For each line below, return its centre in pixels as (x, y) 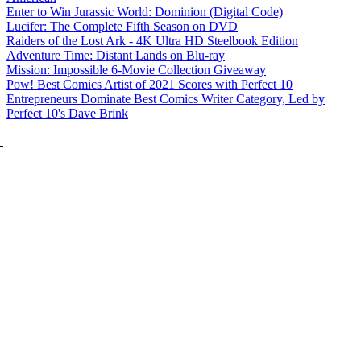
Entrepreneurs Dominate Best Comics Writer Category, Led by (166, 99)
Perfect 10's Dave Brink (67, 114)
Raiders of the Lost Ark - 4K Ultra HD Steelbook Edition (152, 41)
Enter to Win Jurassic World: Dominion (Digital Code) (145, 12)
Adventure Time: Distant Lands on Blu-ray (116, 56)
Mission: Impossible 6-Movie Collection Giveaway (136, 70)
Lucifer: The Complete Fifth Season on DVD (122, 27)
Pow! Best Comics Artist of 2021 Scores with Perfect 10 (149, 85)
